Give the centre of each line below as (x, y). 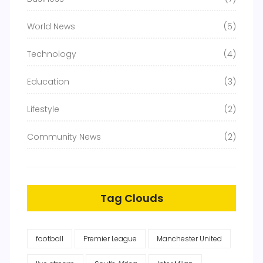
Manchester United (189, 239)
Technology (52, 54)
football (50, 239)
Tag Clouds (131, 198)
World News (51, 27)
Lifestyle (43, 109)
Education (48, 82)
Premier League (110, 239)
